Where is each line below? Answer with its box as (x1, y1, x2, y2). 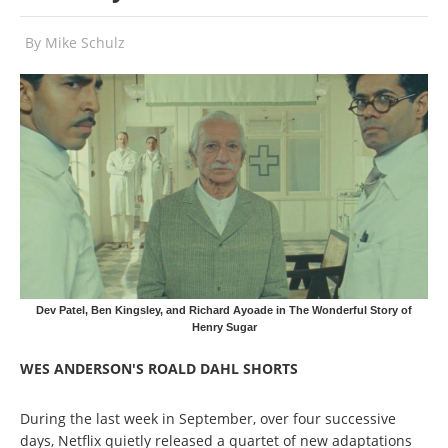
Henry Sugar (191, 320, 257, 333)
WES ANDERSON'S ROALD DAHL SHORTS (20, 359, 298, 379)
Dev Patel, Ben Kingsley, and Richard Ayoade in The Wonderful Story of (36, 303, 412, 316)
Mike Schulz (45, 33, 125, 52)
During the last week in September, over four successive (20, 409, 396, 429)
